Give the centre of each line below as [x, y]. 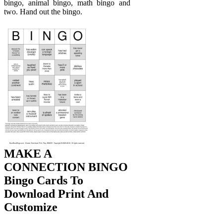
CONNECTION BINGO [66, 167]
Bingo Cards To [44, 181]
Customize [31, 207]
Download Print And [56, 194]
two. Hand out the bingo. [43, 11]
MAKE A [28, 154]
